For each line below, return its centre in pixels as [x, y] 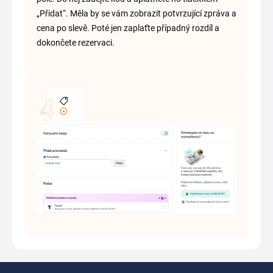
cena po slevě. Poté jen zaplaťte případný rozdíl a [128, 28]
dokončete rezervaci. [76, 43]
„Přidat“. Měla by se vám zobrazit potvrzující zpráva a [136, 14]
